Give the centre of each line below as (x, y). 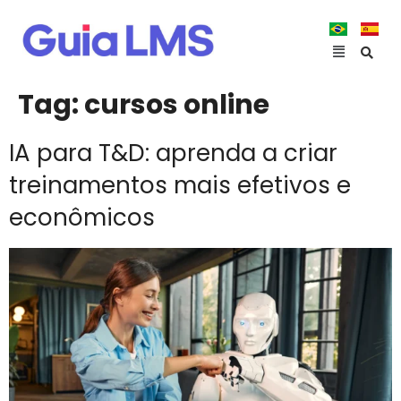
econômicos (85, 218)
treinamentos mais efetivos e (180, 185)
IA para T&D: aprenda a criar (173, 153)
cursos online (177, 105)
